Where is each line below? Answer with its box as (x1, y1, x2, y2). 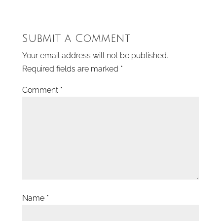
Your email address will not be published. (22, 51, 168, 61)
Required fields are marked (22, 64, 120, 74)
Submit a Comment (22, 33, 130, 45)
